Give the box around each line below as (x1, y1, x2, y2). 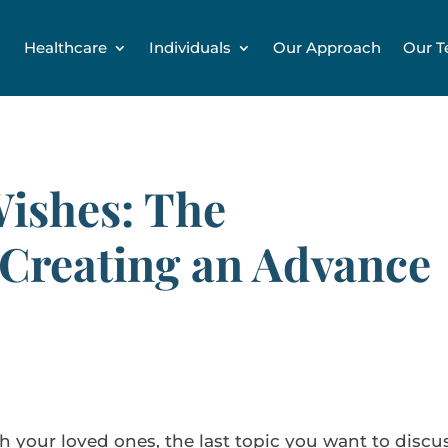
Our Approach (273, 38, 381, 57)
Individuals (149, 38, 231, 57)
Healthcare (24, 38, 107, 57)
